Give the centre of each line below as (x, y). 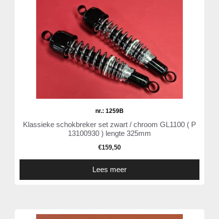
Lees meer (109, 170)
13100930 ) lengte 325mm (109, 133)
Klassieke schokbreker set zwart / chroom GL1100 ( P (109, 125)
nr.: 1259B (109, 111)
